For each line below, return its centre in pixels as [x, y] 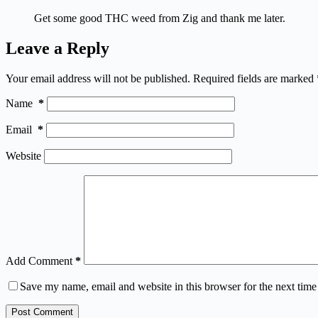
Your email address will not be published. [98, 78]
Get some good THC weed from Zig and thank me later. [160, 18]
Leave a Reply [57, 49]
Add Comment [39, 261]
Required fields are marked [255, 78]
